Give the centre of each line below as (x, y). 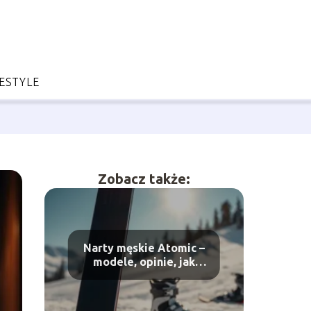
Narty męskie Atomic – (144, 248)
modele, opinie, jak (144, 262)
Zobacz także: (144, 179)
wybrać (144, 276)
